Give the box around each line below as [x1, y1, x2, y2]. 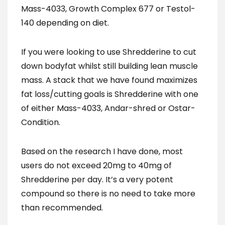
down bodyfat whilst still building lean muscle [21, 60, 198, 72]
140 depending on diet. [21, 17, 109, 29]
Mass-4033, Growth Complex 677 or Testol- [21, 3, 195, 15]
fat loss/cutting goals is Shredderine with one [21, 88, 198, 100]
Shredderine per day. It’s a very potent [21, 174, 173, 185]
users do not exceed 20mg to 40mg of [21, 160, 172, 171]
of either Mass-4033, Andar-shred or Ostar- [21, 102, 195, 114]
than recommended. [21, 202, 103, 213]
